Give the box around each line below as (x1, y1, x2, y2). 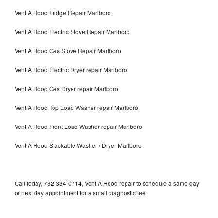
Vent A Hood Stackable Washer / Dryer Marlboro (15, 141, 142, 149)
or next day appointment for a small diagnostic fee (15, 188, 145, 197)
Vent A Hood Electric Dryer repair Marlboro (15, 65, 127, 73)
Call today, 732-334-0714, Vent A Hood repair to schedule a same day (15, 179, 199, 187)
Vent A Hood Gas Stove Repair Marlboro (15, 46, 121, 54)
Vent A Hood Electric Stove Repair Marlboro (15, 27, 130, 36)
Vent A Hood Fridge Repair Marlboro (15, 8, 111, 17)
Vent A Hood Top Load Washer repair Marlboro (15, 103, 138, 111)
